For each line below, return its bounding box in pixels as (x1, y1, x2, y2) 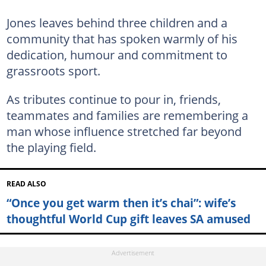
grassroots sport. (6, 62, 100, 79)
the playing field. (6, 138, 96, 156)
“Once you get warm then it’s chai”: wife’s (6, 194, 236, 211)
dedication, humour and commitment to (6, 46, 227, 63)
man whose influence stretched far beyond (6, 122, 242, 140)
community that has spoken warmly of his (6, 30, 237, 47)
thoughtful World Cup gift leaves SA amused (6, 210, 251, 227)
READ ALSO (6, 179, 46, 188)
